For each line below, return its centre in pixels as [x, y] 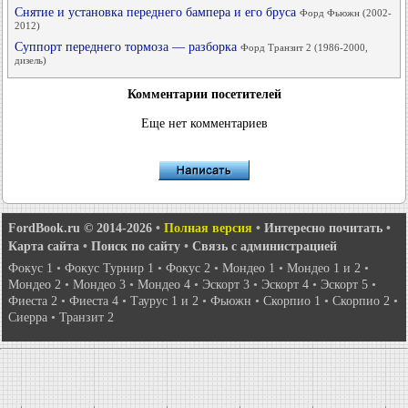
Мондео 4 [164, 285]
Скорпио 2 [361, 301]
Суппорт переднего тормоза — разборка [127, 47]
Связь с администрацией [265, 246]
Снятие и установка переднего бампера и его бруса [157, 12]
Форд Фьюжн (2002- [346, 13]
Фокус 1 [31, 268]
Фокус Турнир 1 [109, 268]
